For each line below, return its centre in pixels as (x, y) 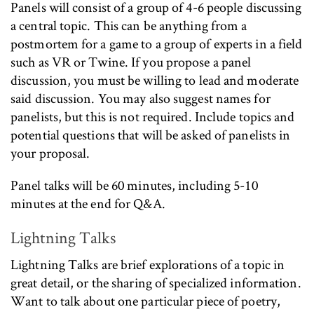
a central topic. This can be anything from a (129, 25)
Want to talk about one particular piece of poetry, (146, 300)
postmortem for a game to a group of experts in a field (157, 43)
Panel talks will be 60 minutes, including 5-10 (134, 185)
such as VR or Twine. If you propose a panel (131, 62)
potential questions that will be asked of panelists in (151, 135)
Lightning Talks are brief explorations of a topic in (148, 264)
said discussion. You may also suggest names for (141, 98)
